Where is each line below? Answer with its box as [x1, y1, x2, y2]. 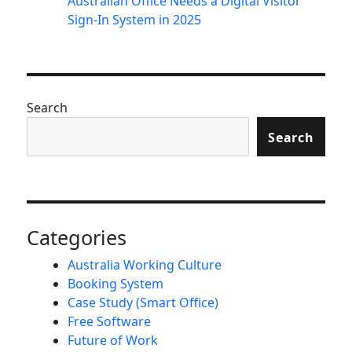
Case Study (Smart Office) [68, 294, 219, 312]
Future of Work [68, 332, 159, 350]
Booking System [68, 275, 164, 293]
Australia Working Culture [68, 256, 222, 274]
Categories [27, 224, 127, 251]
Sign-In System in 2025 [68, 11, 202, 29]
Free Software [68, 313, 152, 331]
